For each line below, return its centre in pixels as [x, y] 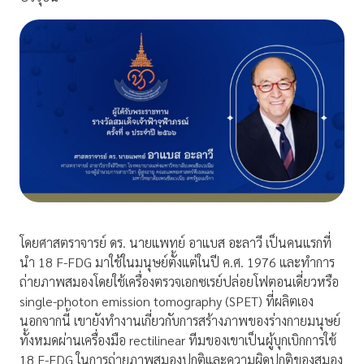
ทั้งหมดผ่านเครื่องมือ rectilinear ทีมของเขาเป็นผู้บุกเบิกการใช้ [178, 340]
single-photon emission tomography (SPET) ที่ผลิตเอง [167, 301]
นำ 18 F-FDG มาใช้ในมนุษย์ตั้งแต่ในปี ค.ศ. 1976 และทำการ [177, 262]
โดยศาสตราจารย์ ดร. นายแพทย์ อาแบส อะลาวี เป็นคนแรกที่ [175, 243]
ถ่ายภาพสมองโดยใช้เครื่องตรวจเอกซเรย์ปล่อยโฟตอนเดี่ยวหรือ [179, 282]
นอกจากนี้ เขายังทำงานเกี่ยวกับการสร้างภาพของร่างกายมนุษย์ [180, 321]
